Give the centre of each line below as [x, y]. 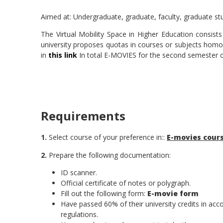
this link [63, 55]
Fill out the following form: [104, 194]
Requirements [83, 116]
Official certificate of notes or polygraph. [126, 183]
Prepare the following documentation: [109, 155]
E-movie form [173, 194]
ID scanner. [79, 173]
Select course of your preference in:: [107, 137]
